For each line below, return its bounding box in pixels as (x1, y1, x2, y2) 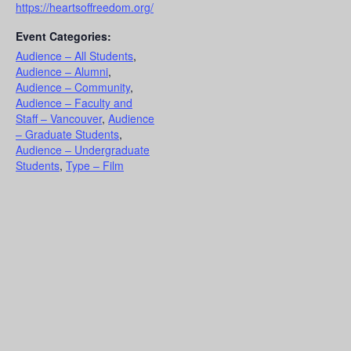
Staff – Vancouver (16, 110, 102, 126)
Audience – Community (16, 78, 130, 95)
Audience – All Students (16, 47, 133, 63)
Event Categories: (16, 27, 111, 44)
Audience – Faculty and (16, 94, 132, 110)
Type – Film (66, 157, 124, 173)
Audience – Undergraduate (16, 141, 150, 157)
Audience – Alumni (16, 63, 108, 79)
